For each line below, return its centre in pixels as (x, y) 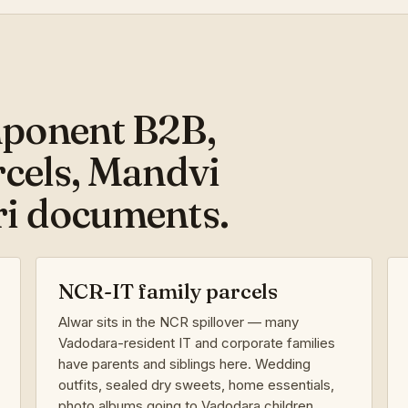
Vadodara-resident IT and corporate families (196, 342)
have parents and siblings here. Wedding (184, 363)
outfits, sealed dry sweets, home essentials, (196, 384)
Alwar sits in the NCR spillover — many (178, 321)
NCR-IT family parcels (168, 291)
